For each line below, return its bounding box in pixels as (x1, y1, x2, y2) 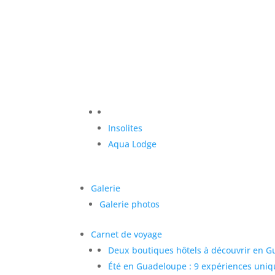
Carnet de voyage (91, 228, 163, 240)
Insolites (108, 122, 143, 134)
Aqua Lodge (108, 137, 157, 150)
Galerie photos (99, 198, 160, 210)
